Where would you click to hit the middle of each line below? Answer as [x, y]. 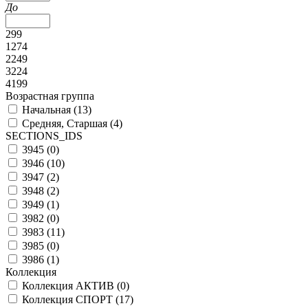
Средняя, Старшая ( [68, 123]
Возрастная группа [50, 96]
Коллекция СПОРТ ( [70, 299]
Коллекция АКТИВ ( [71, 286]
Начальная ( [49, 110]
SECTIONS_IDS [44, 136]
